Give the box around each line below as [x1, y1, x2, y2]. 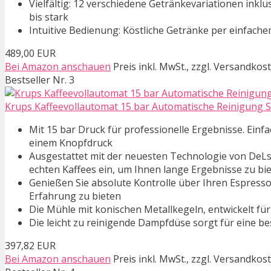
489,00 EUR [5, 47, 56, 60]
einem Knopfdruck [29, 136, 113, 150]
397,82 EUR [5, 239, 56, 253]
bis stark [29, 10, 68, 24]
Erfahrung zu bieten [29, 189, 121, 203]
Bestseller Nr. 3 [5, 73, 74, 87]
